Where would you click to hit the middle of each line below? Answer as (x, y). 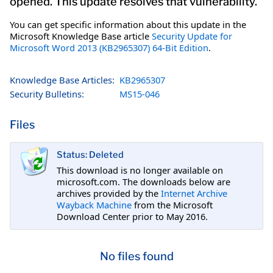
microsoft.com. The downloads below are (144, 181)
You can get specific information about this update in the (128, 24)
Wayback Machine (94, 204)
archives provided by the (109, 193)
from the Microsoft (172, 204)
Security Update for (192, 36)
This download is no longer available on (140, 170)
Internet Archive (194, 193)
